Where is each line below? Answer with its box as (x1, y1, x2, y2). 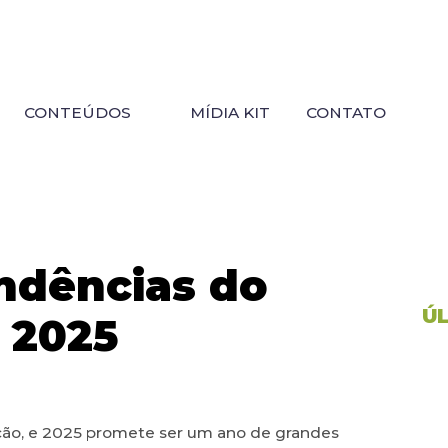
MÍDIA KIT (189, 103, 270, 123)
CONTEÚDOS (23, 103, 131, 123)
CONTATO (305, 103, 386, 123)
